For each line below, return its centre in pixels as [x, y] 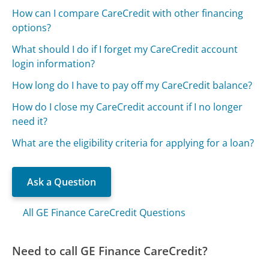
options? [32, 27]
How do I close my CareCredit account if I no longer [128, 107]
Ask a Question [62, 182]
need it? [30, 121]
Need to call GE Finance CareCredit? [110, 250]
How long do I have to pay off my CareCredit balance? [132, 85]
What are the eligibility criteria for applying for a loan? [133, 143]
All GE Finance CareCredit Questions [104, 212]
